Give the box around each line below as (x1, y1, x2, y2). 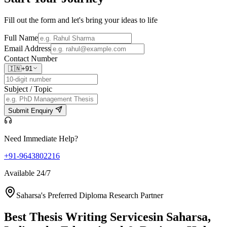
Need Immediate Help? (4, 134, 78, 143)
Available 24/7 (4, 169, 51, 178)
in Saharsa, (153, 210, 211, 223)
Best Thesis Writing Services (4, 210, 153, 223)
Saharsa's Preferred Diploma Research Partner (16, 191, 163, 200)
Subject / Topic (4, 85, 52, 94)
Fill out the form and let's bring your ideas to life (4, 16, 158, 25)
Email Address (4, 44, 51, 53)
